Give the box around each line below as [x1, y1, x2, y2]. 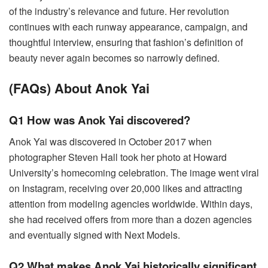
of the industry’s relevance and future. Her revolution [9, 4, 229, 19]
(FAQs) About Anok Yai [9, 78, 150, 98]
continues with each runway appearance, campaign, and [9, 20, 248, 34]
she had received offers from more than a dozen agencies [9, 212, 252, 227]
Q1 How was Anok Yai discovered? [9, 112, 190, 129]
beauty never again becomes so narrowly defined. [9, 51, 220, 65]
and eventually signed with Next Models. [9, 228, 180, 242]
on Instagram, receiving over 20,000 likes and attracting [9, 181, 242, 196]
